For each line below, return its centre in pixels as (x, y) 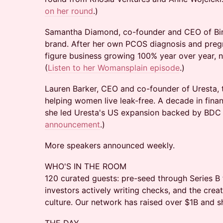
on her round (69, 11)
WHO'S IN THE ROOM (86, 166)
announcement (72, 124)
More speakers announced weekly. (110, 145)
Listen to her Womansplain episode (114, 68)
